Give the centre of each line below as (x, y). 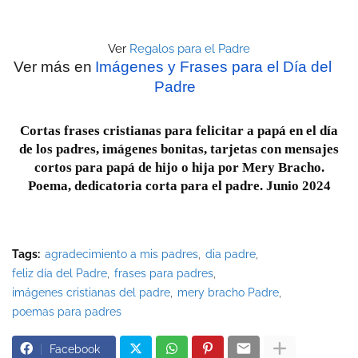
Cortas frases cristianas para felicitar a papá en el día (179, 130)
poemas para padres (67, 311)
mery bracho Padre (228, 292)
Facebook (75, 349)
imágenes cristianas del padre (91, 292)
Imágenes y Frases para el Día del (214, 67)
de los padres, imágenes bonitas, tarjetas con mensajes (179, 149)
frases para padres (164, 273)
